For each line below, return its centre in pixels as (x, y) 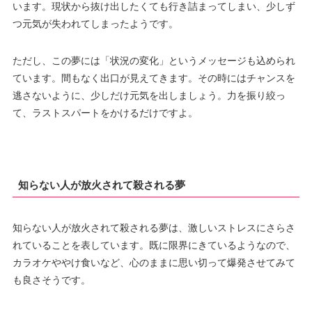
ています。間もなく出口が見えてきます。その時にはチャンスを (154, 78)
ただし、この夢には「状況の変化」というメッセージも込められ (154, 60)
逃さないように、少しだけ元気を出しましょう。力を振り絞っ (149, 95)
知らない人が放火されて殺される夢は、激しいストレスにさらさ (154, 227)
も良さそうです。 (51, 280)
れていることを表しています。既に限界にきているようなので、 (154, 245)
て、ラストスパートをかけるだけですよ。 (105, 112)
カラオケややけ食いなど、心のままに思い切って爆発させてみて (154, 262)
